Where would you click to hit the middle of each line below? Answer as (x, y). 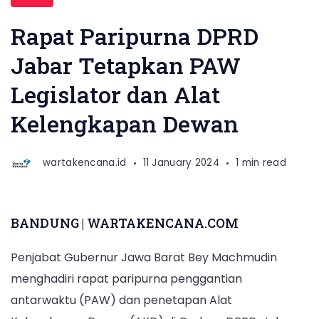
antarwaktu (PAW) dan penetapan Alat (121, 300)
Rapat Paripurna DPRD (135, 36)
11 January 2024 (181, 163)
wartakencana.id (85, 163)
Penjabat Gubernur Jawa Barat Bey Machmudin (144, 258)
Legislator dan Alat (115, 94)
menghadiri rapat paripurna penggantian (126, 279)
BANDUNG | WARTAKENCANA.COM (125, 223)
